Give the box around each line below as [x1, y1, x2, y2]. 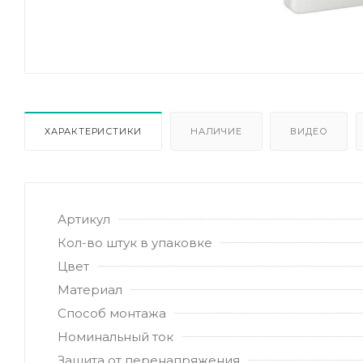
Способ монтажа [58, 305, 166, 321]
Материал [58, 281, 122, 297]
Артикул [58, 211, 110, 227]
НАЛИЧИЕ [190, 125, 242, 137]
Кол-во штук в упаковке [58, 234, 212, 250]
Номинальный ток [58, 328, 173, 344]
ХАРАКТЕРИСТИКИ [45, 125, 143, 137]
